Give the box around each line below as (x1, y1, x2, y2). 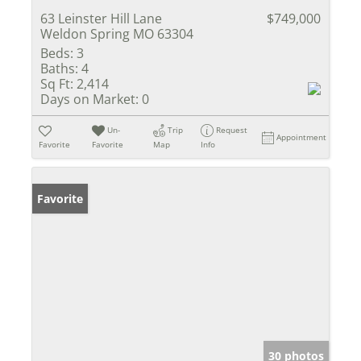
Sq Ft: (40, 74, 73, 93)
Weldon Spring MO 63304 (40, 24, 193, 43)
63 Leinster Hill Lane (40, 9, 162, 27)
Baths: (40, 59, 78, 77)
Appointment (276, 131, 327, 143)
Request (216, 123, 248, 135)
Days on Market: (40, 89, 139, 108)
